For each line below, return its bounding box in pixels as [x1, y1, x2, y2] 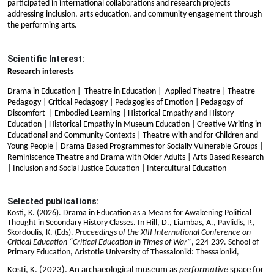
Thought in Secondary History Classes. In [7, 218, 146, 228]
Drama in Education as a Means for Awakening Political [63, 208, 251, 218]
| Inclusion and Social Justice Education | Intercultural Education [7, 163, 226, 173]
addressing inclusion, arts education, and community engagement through [7, 9, 262, 19]
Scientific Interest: [7, 54, 84, 64]
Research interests [7, 67, 74, 77]
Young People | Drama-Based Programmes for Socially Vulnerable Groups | [7, 141, 263, 151]
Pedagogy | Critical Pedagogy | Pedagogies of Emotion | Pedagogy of [7, 97, 243, 107]
